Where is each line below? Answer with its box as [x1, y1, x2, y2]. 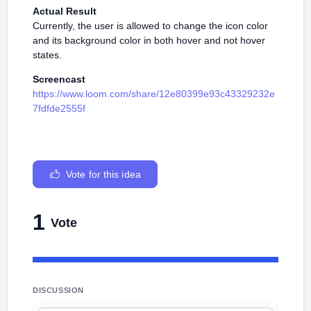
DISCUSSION [33, 286, 84, 294]
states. [33, 49, 62, 60]
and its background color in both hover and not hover [33, 35, 265, 46]
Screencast [33, 74, 85, 85]
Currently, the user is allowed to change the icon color [33, 20, 268, 31]
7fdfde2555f [33, 103, 85, 114]
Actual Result [33, 6, 96, 17]
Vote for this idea [66, 169, 141, 180]
